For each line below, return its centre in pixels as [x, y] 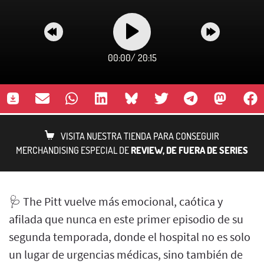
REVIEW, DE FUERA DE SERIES [189, 150]
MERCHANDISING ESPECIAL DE [73, 150]
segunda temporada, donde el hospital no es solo [130, 236]
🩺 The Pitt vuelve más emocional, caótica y [116, 201]
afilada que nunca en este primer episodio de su [126, 219]
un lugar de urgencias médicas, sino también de [126, 254]
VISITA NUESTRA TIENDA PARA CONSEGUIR [140, 136]
